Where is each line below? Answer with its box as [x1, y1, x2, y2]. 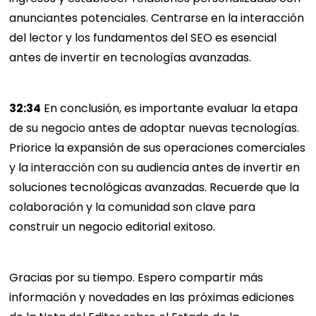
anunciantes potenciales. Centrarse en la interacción [9, 10, 305, 27]
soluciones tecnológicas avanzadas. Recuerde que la [9, 179, 300, 196]
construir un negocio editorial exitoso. [9, 219, 216, 236]
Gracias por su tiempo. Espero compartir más [9, 269, 264, 286]
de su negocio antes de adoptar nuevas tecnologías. [9, 120, 300, 137]
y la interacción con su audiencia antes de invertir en [9, 159, 300, 176]
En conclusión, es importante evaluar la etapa [41, 100, 298, 117]
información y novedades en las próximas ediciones [9, 289, 295, 306]
